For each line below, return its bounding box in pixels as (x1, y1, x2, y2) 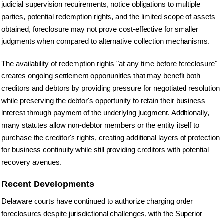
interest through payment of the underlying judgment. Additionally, (1, 109, 209, 117)
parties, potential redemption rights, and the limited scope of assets (1, 12, 215, 21)
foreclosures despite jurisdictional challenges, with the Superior (1, 209, 202, 218)
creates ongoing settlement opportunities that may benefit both (1, 72, 200, 80)
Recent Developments (1, 179, 94, 189)
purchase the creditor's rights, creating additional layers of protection (1, 133, 220, 142)
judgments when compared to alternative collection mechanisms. (1, 37, 210, 46)
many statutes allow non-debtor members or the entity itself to (1, 121, 199, 129)
